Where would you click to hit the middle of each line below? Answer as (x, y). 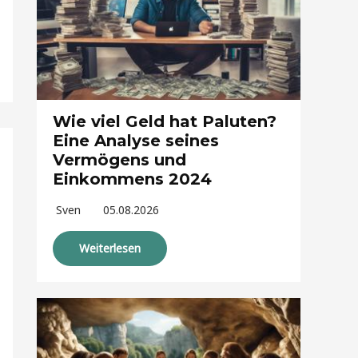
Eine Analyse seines (136, 140)
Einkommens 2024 (132, 179)
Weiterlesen (110, 248)
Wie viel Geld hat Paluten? (165, 121)
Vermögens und (119, 159)
